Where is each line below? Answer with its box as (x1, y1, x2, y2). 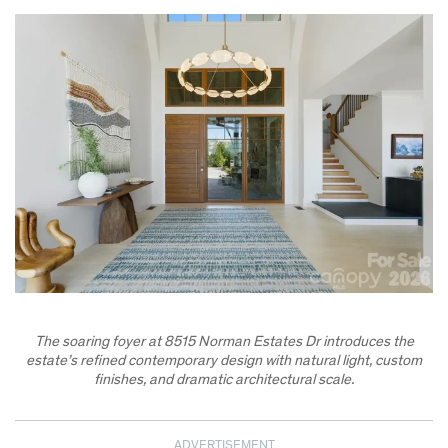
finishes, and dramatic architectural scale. (94, 372, 354, 388)
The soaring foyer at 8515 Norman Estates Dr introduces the (34, 334, 414, 350)
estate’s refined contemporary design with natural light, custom (26, 353, 422, 369)
